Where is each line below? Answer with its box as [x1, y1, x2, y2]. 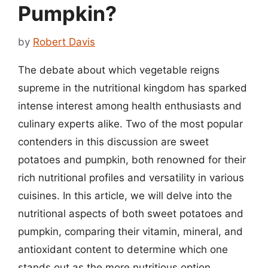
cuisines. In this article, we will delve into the [18, 189, 232, 202]
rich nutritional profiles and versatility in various [18, 171, 244, 184]
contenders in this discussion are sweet [18, 135, 209, 148]
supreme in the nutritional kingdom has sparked [18, 81, 247, 94]
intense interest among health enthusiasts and [18, 99, 242, 112]
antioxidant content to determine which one [18, 243, 228, 255]
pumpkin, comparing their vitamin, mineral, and [18, 225, 243, 237]
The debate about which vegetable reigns [18, 63, 220, 76]
